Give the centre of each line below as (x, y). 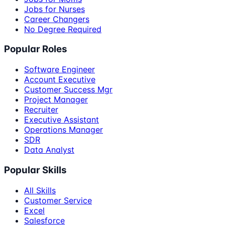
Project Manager (56, 100)
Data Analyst (49, 150)
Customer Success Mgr (68, 90)
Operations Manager (64, 130)
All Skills (40, 190)
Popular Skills (35, 170)
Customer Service (58, 200)
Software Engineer (60, 70)
